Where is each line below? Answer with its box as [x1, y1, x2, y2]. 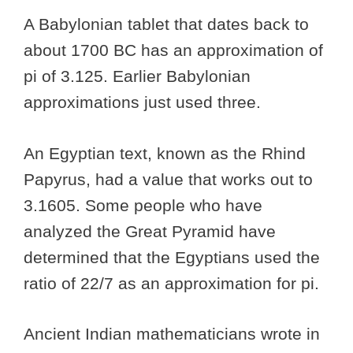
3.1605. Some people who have [24, 195, 262, 214]
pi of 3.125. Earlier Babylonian [24, 67, 251, 86]
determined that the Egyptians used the [24, 247, 320, 266]
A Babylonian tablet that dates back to [24, 15, 309, 34]
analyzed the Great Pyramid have [24, 221, 276, 240]
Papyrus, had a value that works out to [24, 169, 313, 188]
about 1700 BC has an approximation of [24, 41, 323, 60]
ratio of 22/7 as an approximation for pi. [24, 273, 324, 292]
